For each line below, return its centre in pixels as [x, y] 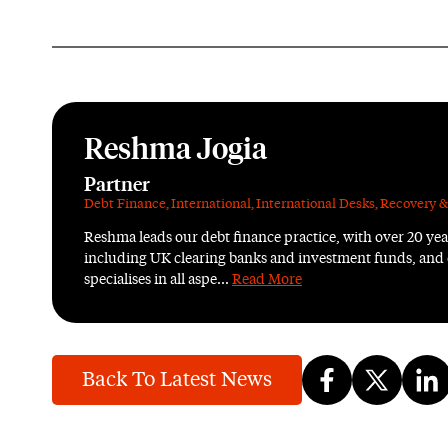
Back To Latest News [177, 380]
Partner [117, 185]
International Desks [315, 204]
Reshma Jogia [175, 150]
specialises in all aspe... [158, 280]
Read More [267, 280]
